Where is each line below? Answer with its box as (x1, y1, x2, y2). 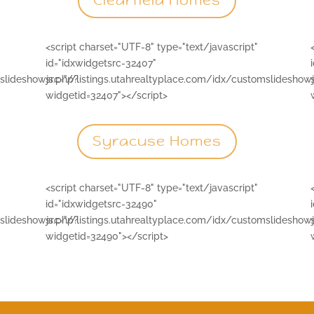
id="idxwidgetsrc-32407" (45, 57, 156, 69)
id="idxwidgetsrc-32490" (45, 198, 157, 210)
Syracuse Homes (92, 132, 221, 151)
